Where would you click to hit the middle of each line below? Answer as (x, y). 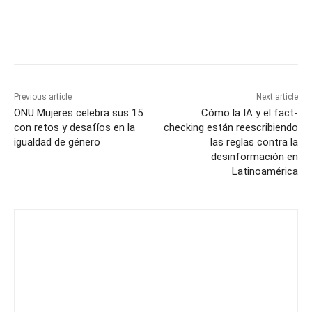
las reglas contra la (254, 142)
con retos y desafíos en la (75, 127)
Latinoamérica (265, 171)
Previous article (43, 96)
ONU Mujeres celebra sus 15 (78, 112)
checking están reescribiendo (231, 127)
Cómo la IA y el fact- (249, 112)
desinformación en (254, 156)
